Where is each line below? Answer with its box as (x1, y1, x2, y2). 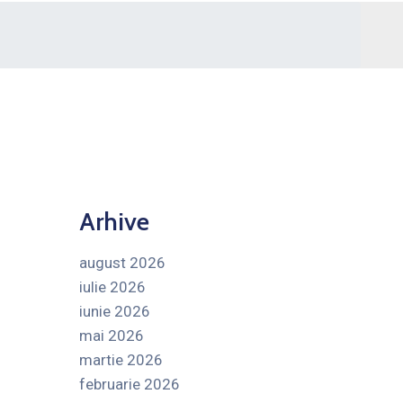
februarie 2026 (78, 374, 180, 393)
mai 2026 (78, 326, 144, 345)
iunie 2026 (78, 301, 150, 320)
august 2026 (78, 253, 166, 272)
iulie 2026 (78, 277, 146, 296)
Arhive (78, 205, 149, 237)
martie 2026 (78, 350, 163, 369)
